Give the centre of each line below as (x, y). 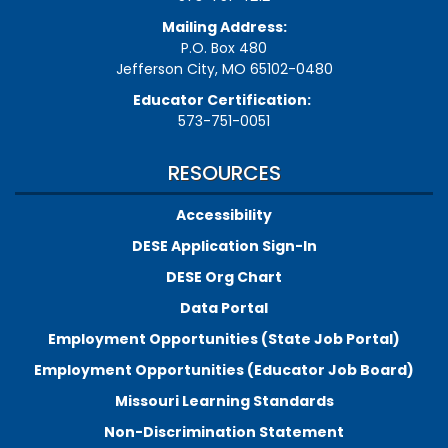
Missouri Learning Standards (224, 401)
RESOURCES (224, 173)
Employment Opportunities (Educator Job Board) (224, 370)
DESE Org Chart (224, 277)
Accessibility (224, 215)
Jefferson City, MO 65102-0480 (224, 69)
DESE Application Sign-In (224, 246)
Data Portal (224, 308)
